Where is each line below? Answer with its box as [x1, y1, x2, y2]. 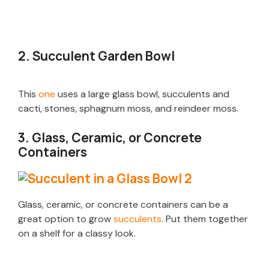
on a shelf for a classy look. [18, 227, 136, 240]
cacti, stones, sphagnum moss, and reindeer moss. [18, 102, 238, 115]
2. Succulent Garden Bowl [18, 47, 175, 65]
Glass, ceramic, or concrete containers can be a [18, 198, 228, 211]
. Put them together [162, 213, 248, 226]
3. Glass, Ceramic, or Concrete [18, 129, 202, 147]
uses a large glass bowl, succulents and [55, 88, 229, 101]
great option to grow [18, 213, 111, 226]
